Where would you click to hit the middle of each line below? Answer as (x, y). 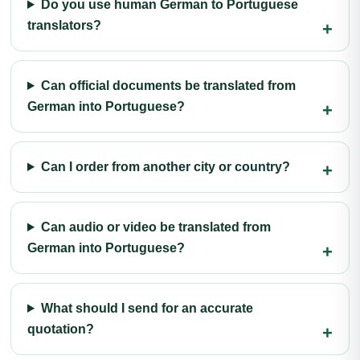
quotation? (61, 329)
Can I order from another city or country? (165, 167)
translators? (64, 25)
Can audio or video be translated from (155, 227)
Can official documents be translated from (168, 86)
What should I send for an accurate (147, 308)
